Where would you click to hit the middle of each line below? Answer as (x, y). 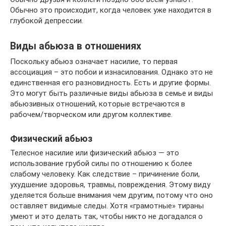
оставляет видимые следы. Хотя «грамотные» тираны (107, 206)
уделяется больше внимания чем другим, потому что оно (111, 195)
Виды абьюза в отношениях (76, 46)
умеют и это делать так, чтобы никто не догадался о (106, 216)
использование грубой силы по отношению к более (101, 163)
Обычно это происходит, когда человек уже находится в (111, 10)
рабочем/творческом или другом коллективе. (91, 114)
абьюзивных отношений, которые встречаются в (98, 104)
